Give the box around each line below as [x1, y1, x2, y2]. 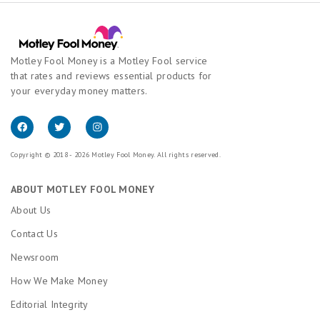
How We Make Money [11, 274, 109, 287]
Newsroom [11, 250, 59, 264]
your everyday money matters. [11, 84, 148, 97]
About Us [11, 203, 51, 216]
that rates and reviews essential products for [11, 69, 212, 82]
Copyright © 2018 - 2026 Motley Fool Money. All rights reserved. [11, 149, 221, 159]
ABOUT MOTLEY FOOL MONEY [11, 182, 154, 196]
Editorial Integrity [11, 297, 89, 311]
